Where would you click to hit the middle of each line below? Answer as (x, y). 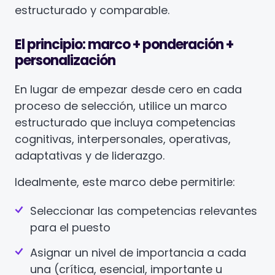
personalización (65, 60)
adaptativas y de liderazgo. (90, 156)
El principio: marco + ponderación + (124, 45)
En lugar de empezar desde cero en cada (128, 89)
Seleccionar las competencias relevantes (144, 211)
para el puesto (70, 227)
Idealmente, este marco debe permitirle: (125, 182)
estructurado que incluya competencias (125, 122)
